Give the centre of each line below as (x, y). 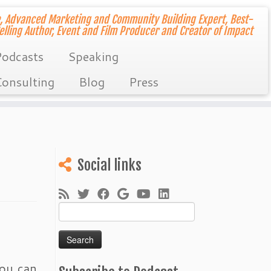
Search (71, 208)
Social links (109, 165)
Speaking (93, 56)
